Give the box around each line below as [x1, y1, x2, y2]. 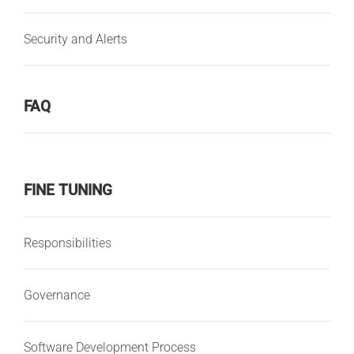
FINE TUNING [23, 181, 112, 200]
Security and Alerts [23, 31, 127, 47]
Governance [23, 287, 90, 303]
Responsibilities [23, 235, 111, 250]
